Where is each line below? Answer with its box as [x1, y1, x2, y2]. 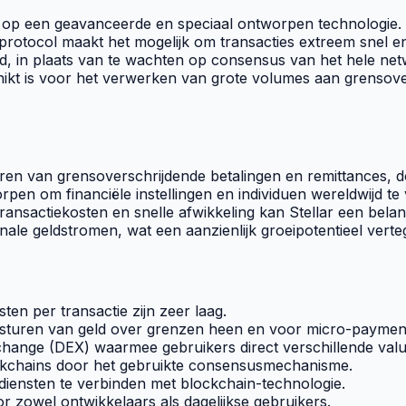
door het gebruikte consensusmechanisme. [52, 356, 353, 375]
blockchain [180, 374, 256, 393]
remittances [307, 167, 387, 186]
